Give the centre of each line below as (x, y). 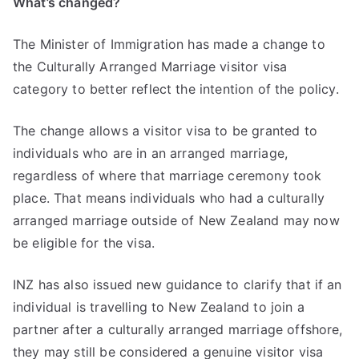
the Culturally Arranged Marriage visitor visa (150, 66)
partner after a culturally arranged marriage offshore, (178, 329)
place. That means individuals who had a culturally (169, 198)
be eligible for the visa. (84, 242)
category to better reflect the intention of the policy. (176, 89)
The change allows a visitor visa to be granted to (165, 130)
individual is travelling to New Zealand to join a (159, 307)
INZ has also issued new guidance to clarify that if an (177, 284)
